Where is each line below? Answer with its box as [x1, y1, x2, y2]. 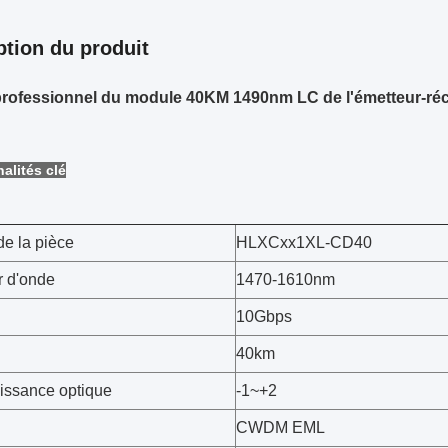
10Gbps [236, 308, 292, 325]
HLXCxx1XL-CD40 [236, 234, 372, 251]
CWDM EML [236, 419, 325, 436]
